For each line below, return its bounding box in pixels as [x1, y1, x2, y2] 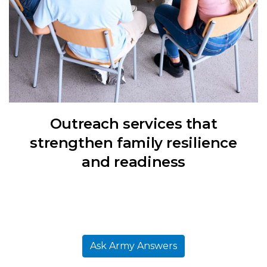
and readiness [81, 153, 186, 170]
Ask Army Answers [90, 240, 177, 252]
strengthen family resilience [30, 134, 237, 151]
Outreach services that [49, 115, 218, 132]
